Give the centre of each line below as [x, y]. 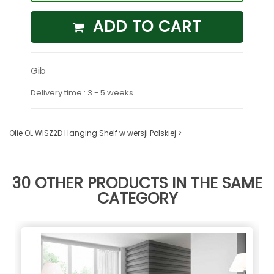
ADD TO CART [147, 26]
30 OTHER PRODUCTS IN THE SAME [137, 183]
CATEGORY [137, 198]
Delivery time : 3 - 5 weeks [82, 92]
